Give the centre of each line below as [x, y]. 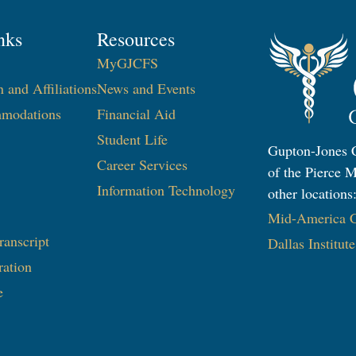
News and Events [147, 89]
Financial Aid [137, 114]
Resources [136, 39]
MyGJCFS [128, 63]
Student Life [133, 139]
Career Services [143, 165]
